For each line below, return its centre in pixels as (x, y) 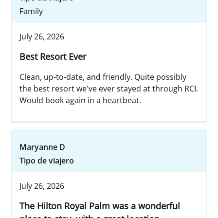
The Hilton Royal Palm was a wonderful (100, 206)
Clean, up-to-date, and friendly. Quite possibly (103, 77)
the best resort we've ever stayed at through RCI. (109, 89)
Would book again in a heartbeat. (80, 100)
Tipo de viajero (47, 161)
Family (31, 11)
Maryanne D (42, 147)
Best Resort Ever (53, 57)
